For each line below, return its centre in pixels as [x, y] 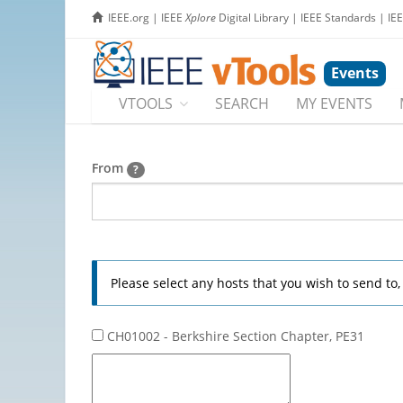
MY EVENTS [334, 104]
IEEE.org [129, 18]
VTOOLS [146, 104]
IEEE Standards [338, 18]
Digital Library [252, 18]
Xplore [201, 18]
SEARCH [242, 104]
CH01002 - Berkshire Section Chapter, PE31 [234, 336]
